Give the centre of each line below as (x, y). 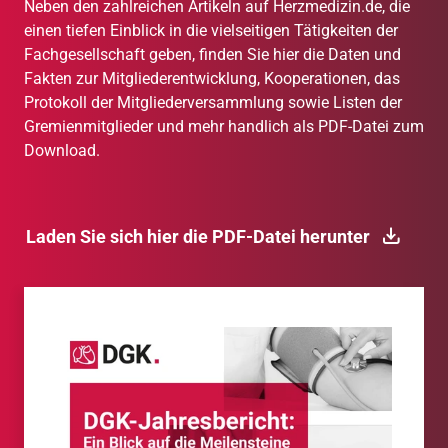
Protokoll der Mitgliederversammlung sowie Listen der (213, 103)
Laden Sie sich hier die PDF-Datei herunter (198, 237)
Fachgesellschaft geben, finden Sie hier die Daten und (212, 55)
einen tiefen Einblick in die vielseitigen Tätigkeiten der (211, 31)
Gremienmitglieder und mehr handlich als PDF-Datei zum (224, 127)
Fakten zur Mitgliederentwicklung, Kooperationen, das (212, 79)
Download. (64, 151)
